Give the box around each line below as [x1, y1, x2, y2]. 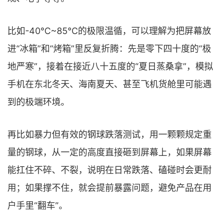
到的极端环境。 [7, 96, 70, 107]
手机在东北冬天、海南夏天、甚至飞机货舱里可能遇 [7, 78, 212, 89]
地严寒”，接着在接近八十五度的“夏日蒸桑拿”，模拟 [7, 61, 213, 72]
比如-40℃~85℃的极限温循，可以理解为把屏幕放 [7, 25, 211, 36]
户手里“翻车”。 [7, 200, 68, 211]
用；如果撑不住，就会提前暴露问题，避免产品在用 [7, 182, 212, 193]
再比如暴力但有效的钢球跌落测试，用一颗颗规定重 [7, 129, 212, 140]
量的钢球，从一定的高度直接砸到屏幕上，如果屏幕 [7, 147, 212, 157]
